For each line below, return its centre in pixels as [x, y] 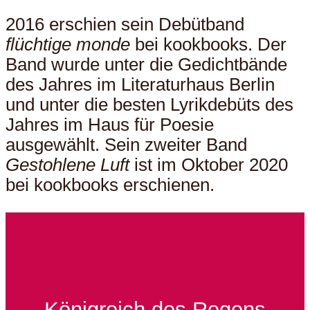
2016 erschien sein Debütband [125, 24]
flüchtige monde [70, 44]
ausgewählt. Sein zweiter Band [126, 144]
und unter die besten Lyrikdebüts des [149, 104]
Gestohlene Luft [67, 164]
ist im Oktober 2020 [209, 164]
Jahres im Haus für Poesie [110, 124]
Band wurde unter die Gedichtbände [146, 64]
